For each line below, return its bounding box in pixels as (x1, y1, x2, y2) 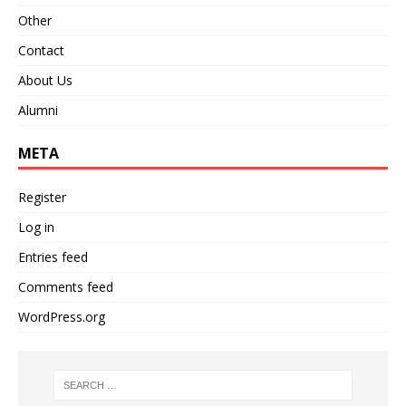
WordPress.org (18, 308, 105, 326)
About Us (18, 72, 72, 90)
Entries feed (18, 248, 88, 266)
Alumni (18, 101, 58, 120)
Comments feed (18, 278, 113, 296)
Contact (18, 42, 64, 60)
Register (18, 188, 66, 207)
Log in (18, 218, 54, 237)
